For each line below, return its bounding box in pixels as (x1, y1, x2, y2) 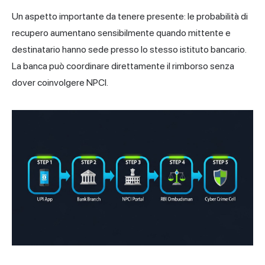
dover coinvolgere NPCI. (12, 76, 108, 88)
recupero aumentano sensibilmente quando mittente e (12, 27, 231, 38)
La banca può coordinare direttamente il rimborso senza (12, 60, 234, 72)
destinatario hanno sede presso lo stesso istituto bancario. (12, 43, 246, 55)
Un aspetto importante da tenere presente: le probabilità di (12, 10, 248, 22)
